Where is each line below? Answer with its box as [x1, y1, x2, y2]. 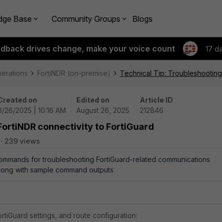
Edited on [76, 96, 110, 104]
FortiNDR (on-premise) [37, 69, 111, 77]
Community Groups [52, 13, 120, 24]
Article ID [140, 96, 173, 104]
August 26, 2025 [76, 106, 129, 114]
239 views [4, 137, 40, 145]
